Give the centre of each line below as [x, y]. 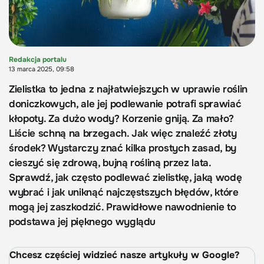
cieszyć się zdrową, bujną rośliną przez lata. [110, 163]
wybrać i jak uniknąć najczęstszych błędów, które [124, 193]
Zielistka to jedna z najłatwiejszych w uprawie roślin [128, 90]
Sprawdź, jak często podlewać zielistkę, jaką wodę [126, 178]
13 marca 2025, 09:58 [42, 69]
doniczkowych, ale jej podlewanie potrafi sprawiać [125, 104]
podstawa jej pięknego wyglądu [82, 222]
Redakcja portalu [38, 60]
